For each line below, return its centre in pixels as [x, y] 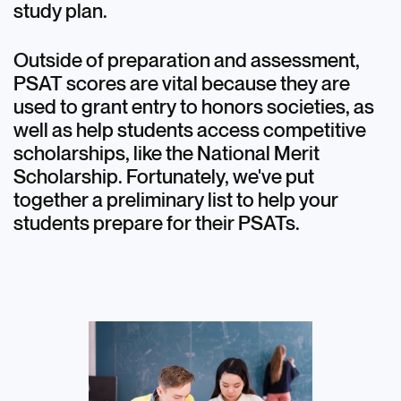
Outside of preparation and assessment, [187, 61]
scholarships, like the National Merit [167, 154]
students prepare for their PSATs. [157, 224]
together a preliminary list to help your [176, 201]
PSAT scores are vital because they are [182, 85]
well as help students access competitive [190, 131]
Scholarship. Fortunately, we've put [164, 178]
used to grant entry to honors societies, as [194, 108]
